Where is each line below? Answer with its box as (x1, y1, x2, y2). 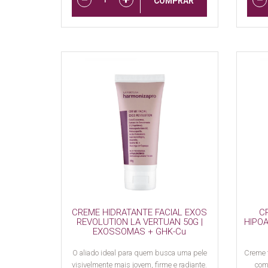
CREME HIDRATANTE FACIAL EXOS (72, 207, 208, 218)
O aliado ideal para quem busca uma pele (72, 248, 207, 258)
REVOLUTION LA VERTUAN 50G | (76, 217, 203, 228)
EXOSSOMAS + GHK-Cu (93, 226, 187, 237)
